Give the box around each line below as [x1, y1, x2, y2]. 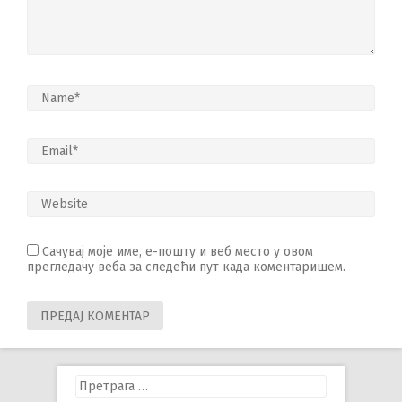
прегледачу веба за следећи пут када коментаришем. [27, 258, 345, 275]
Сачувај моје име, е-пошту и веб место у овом [42, 243, 313, 259]
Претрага [74, 373, 130, 389]
